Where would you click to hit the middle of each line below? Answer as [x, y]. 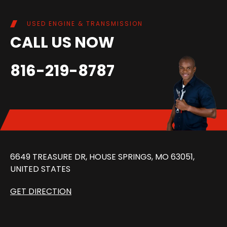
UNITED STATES [40, 169]
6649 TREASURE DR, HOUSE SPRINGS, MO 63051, [102, 157]
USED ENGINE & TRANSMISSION [85, 24]
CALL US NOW [62, 43]
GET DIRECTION [41, 192]
